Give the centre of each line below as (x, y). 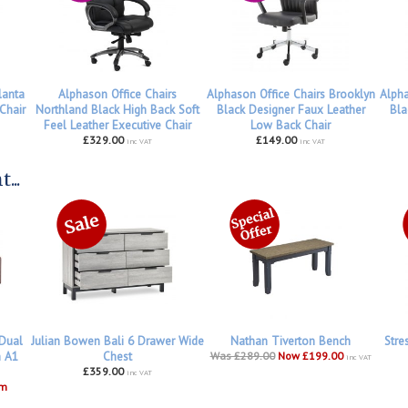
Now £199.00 (310, 356)
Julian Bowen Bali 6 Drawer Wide (117, 342)
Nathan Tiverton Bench (291, 342)
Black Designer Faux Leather (291, 109)
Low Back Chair (291, 125)
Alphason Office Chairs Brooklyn (291, 94)
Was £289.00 (242, 356)
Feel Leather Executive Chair (117, 125)
